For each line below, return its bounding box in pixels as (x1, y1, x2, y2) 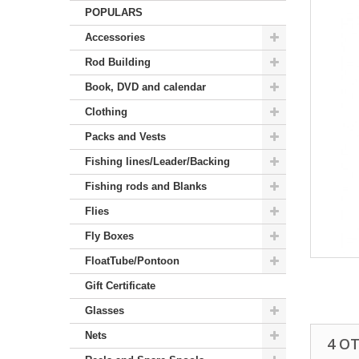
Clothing (85, 105, 127, 118)
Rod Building (85, 55, 151, 68)
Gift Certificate (85, 279, 155, 292)
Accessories (85, 30, 145, 43)
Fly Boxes (85, 229, 134, 242)
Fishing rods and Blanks (85, 179, 207, 192)
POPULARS (85, 6, 143, 18)
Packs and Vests (85, 130, 166, 143)
